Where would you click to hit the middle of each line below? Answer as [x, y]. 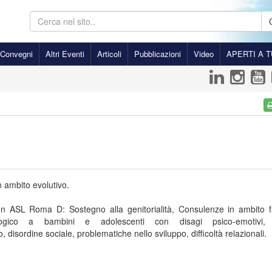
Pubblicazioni [158, 54]
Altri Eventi [65, 54]
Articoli [109, 54]
